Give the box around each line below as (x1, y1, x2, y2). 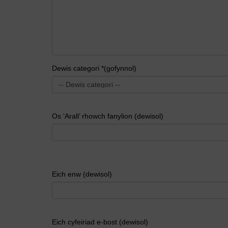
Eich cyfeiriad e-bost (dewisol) (52, 217, 148, 226)
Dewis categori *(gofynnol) (52, 64, 136, 72)
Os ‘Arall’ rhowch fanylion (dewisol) (52, 111, 163, 120)
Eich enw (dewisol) (52, 169, 112, 178)
